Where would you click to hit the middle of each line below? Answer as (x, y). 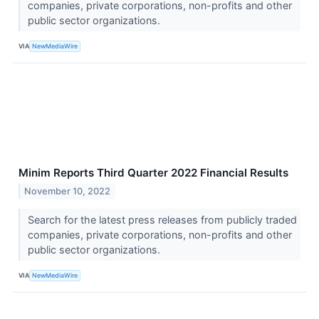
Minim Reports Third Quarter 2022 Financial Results (153, 173)
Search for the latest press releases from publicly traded (162, 220)
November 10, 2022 (68, 192)
